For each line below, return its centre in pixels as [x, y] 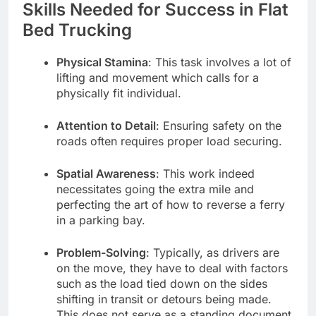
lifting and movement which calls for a [158, 78]
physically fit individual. [119, 93]
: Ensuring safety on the [219, 126]
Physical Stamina [102, 62]
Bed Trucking [77, 30]
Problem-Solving [101, 253]
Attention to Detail [106, 126]
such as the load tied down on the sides [162, 284]
